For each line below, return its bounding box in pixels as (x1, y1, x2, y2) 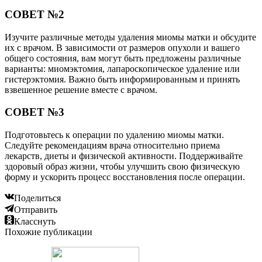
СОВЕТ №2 (5, 8, 64, 20)
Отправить (14, 205, 57, 215)
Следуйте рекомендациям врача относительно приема (5, 140, 220, 151)
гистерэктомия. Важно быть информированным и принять (5, 74, 240, 84)
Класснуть (14, 216, 56, 227)
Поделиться (14, 193, 61, 204)
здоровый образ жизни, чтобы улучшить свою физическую (5, 161, 240, 172)
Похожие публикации (5, 227, 92, 237)
